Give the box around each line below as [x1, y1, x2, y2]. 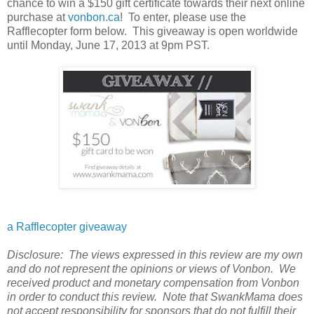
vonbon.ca [68, 11, 120, 23]
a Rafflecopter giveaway [7, 220, 127, 233]
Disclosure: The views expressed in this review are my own [7, 248, 303, 261]
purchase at [7, 11, 68, 23]
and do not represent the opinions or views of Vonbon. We [7, 262, 296, 275]
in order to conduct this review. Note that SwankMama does [7, 290, 303, 303]
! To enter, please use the [120, 11, 246, 23]
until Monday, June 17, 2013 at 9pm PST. [7, 39, 210, 51]
